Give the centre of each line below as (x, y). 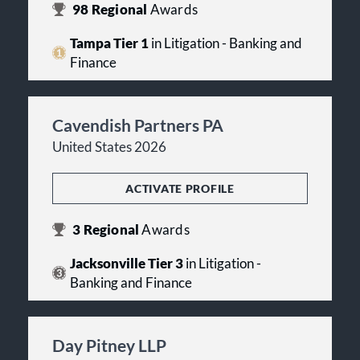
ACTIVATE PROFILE (180, 188)
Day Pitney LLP (109, 345)
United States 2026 (109, 147)
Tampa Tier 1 (109, 43)
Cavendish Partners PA (138, 125)
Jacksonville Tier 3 (126, 263)
